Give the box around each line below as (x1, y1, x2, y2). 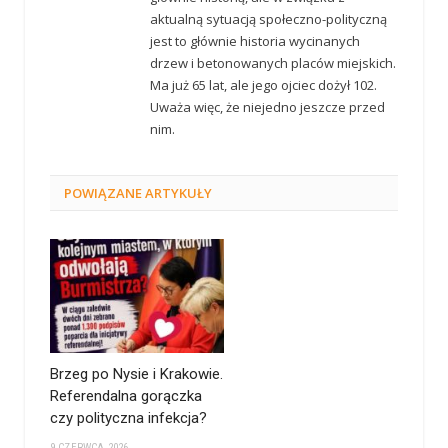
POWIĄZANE (64, 184, 142, 203)
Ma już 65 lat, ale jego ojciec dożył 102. (150, 76, 377, 95)
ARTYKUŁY (142, 184, 212, 203)
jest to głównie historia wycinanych (150, 32, 360, 51)
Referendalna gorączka (50, 386, 202, 405)
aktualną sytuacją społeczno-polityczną (150, 10, 387, 29)
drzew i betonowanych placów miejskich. (150, 54, 396, 73)
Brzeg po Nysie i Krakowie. (50, 364, 223, 383)
